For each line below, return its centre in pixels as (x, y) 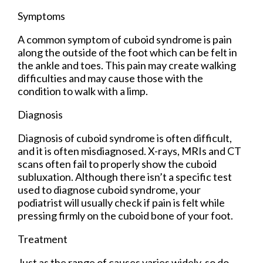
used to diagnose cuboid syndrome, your (109, 189)
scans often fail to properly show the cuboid (117, 163)
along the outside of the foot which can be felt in (127, 52)
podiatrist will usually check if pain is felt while (121, 202)
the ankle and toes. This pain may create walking (127, 65)
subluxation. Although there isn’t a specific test (125, 176)
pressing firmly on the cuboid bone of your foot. (125, 215)
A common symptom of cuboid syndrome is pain (125, 39)
